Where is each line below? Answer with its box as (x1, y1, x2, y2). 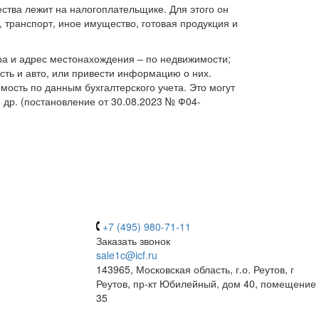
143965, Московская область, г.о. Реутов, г (95, 262, 294, 276)
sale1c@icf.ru (95, 248, 157, 262)
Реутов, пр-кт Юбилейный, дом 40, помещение (95, 276, 316, 291)
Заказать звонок (95, 234, 170, 248)
